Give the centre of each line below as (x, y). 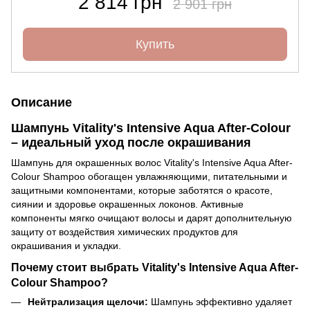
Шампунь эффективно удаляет (220, 301)
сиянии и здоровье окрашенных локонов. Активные (127, 204)
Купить (155, 44)
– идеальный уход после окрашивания (131, 142)
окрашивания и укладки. (66, 245)
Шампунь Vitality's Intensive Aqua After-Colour (151, 128)
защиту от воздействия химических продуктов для (125, 231)
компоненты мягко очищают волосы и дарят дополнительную (152, 218)
